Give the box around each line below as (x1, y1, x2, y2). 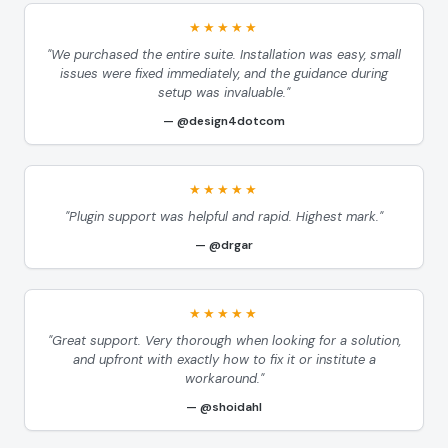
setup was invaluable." (158, 84, 290, 102)
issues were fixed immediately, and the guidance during (60, 65, 388, 83)
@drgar (209, 237, 253, 254)
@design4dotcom (177, 113, 285, 130)
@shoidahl (200, 399, 262, 416)
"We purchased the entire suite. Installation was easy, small (47, 46, 401, 64)
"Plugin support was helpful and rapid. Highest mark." (65, 208, 383, 226)
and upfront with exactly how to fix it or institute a (72, 351, 376, 369)
